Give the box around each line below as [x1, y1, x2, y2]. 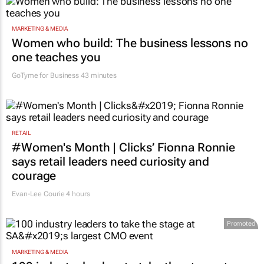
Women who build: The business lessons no [12, 35, 248, 50]
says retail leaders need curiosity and [12, 154, 210, 169]
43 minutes [79, 71, 117, 80]
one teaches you [12, 49, 101, 64]
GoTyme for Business [12, 71, 80, 80]
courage [12, 169, 57, 183]
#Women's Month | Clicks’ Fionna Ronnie [12, 140, 236, 155]
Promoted [226, 220, 255, 228]
